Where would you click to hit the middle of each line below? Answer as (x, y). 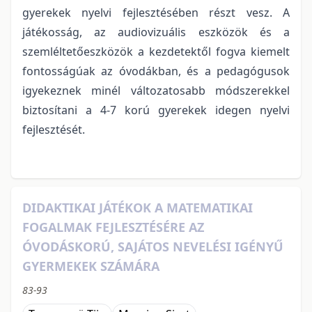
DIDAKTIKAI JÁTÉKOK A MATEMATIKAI (138, 207)
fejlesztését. (54, 129)
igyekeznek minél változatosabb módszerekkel (156, 90)
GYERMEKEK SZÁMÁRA (91, 266)
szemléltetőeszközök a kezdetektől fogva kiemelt (156, 51)
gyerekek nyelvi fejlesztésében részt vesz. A (156, 12)
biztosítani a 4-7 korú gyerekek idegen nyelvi (156, 110)
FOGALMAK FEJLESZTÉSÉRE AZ (113, 227)
